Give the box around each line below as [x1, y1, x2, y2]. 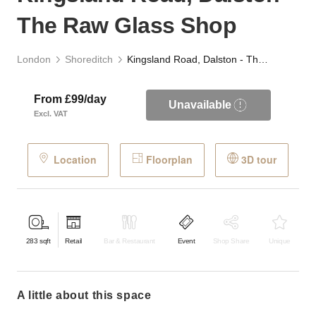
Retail [65, 237, 82, 245]
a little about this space [25, 288, 152, 301]
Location [54, 152, 97, 167]
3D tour [241, 152, 276, 167]
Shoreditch [65, 54, 113, 66]
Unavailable [168, 99, 231, 111]
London [17, 54, 51, 66]
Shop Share [212, 237, 250, 245]
